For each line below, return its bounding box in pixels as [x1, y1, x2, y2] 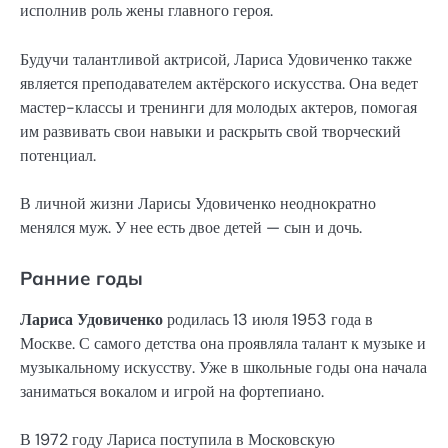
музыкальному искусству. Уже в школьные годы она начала [20, 356, 427, 378]
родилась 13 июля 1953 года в [163, 308, 373, 330]
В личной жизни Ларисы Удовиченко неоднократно [20, 192, 376, 214]
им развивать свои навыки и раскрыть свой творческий [20, 120, 401, 142]
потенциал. [20, 144, 96, 166]
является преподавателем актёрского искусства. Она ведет [20, 72, 418, 94]
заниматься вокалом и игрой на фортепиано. [20, 380, 324, 402]
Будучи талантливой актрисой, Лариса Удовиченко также [20, 48, 412, 70]
